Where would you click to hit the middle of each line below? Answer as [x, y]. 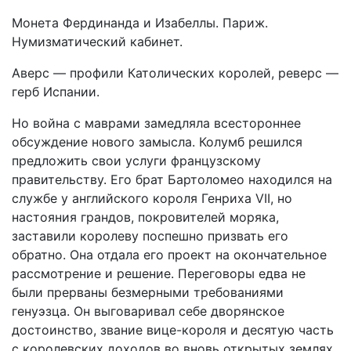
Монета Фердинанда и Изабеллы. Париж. [140, 23]
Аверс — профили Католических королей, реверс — [175, 73]
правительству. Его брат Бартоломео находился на [172, 179]
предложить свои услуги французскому [136, 161]
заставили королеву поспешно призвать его [150, 236]
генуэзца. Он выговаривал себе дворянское [148, 311]
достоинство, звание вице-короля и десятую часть [173, 330]
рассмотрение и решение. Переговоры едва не [159, 273]
